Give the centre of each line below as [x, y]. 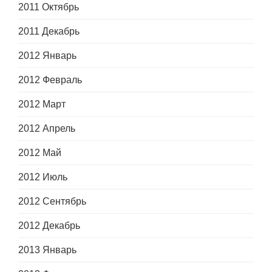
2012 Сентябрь [52, 202]
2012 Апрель [47, 129]
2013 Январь [47, 250]
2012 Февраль [50, 80]
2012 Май [40, 153]
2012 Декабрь [49, 226]
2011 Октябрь [49, 7]
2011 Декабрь [49, 32]
